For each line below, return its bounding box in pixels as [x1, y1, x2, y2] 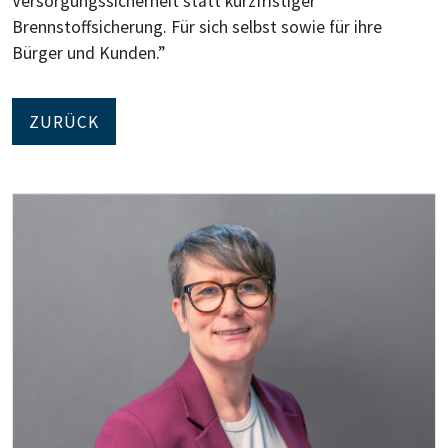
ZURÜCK [29, 110, 99, 133]
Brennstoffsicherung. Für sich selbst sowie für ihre [12, 16, 382, 39]
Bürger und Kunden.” [12, 42, 165, 65]
